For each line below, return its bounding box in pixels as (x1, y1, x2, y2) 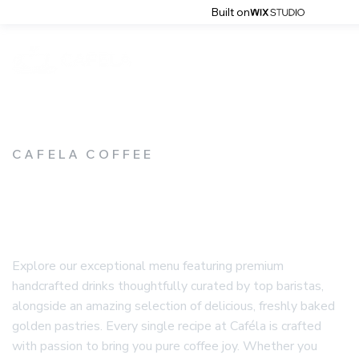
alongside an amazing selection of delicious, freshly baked (12, 297, 335, 315)
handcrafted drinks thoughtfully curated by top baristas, (12, 277, 324, 295)
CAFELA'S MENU (12, 176, 244, 216)
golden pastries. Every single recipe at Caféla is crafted (12, 317, 321, 335)
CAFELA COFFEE (12, 146, 154, 162)
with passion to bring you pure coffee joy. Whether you (12, 337, 317, 355)
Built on (210, 5, 250, 19)
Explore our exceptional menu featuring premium (12, 257, 284, 275)
